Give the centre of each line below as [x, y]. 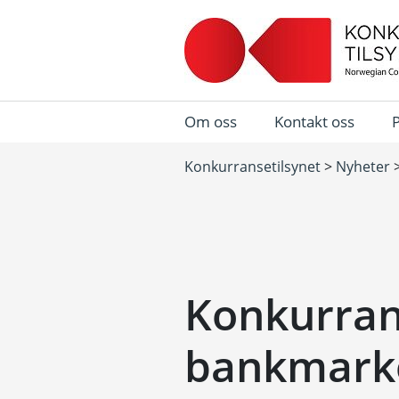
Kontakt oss [314, 122]
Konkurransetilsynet [252, 167]
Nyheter [363, 167]
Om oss [211, 122]
